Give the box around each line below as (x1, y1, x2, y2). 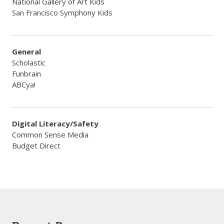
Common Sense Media (12, 129, 88, 139)
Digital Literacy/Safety (12, 118, 98, 128)
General (12, 46, 41, 56)
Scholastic (12, 57, 45, 67)
